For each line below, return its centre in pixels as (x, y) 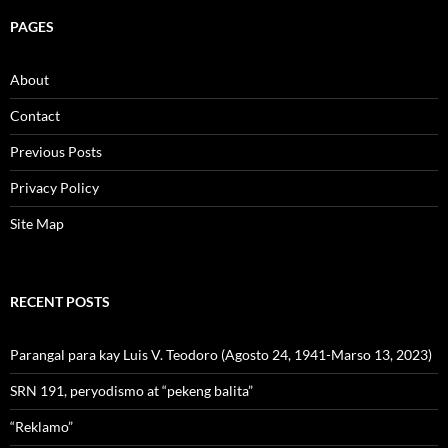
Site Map (37, 223)
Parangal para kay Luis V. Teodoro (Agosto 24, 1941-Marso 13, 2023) (221, 354)
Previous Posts (56, 151)
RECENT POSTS (60, 301)
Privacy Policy (54, 187)
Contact (35, 115)
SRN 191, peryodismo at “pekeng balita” (131, 390)
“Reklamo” (41, 426)
